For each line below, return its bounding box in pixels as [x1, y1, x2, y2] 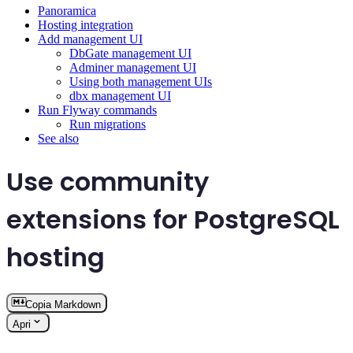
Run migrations [69, 117, 146, 132]
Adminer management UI [69, 61, 196, 75]
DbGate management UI [69, 46, 191, 61]
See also [38, 132, 79, 146]
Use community [6, 163, 209, 199]
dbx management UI [69, 89, 171, 103]
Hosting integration [38, 18, 133, 32]
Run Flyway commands [38, 103, 157, 117]
